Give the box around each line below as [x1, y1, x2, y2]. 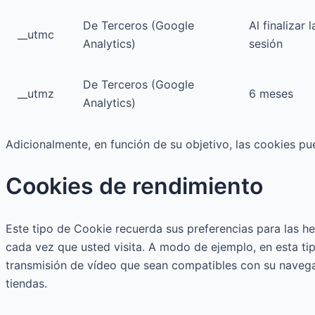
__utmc [18, 27, 54, 41]
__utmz [18, 86, 54, 101]
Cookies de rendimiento [6, 172, 263, 200]
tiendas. [6, 276, 47, 290]
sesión [249, 36, 283, 51]
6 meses [249, 86, 293, 101]
